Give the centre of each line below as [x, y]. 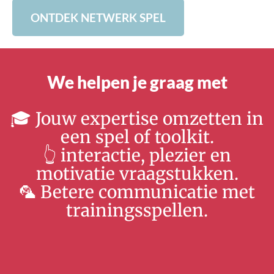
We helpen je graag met [137, 82]
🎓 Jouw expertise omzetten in [137, 118]
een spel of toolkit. [137, 137]
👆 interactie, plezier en [137, 155]
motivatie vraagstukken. [137, 173]
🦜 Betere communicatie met [137, 192]
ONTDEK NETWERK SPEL [98, 17]
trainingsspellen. [137, 210]
